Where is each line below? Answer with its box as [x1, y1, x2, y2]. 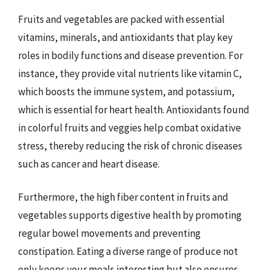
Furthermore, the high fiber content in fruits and [18, 190, 228, 204]
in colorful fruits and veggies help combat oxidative [18, 121, 241, 134]
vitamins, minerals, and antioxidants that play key [18, 30, 233, 44]
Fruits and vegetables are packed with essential [18, 12, 225, 26]
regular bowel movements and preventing [18, 227, 201, 240]
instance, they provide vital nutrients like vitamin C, [18, 66, 242, 80]
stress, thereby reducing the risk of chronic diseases [18, 139, 242, 152]
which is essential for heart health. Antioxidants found [18, 102, 250, 116]
